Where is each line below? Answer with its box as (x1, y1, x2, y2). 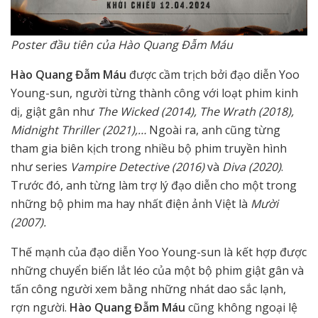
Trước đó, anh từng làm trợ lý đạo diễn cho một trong (11, 177, 297, 194)
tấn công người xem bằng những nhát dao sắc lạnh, (11, 281, 286, 297)
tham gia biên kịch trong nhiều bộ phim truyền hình (11, 141, 287, 157)
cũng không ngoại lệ (185, 300, 297, 316)
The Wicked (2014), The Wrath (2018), (97, 104, 294, 120)
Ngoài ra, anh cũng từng (146, 122, 280, 138)
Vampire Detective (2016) (70, 159, 207, 175)
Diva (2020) (222, 159, 281, 175)
